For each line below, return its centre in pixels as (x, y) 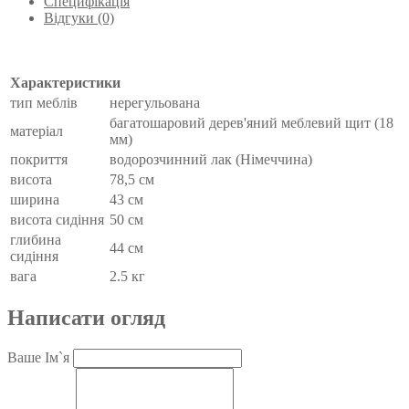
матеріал (37, 131)
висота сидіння (57, 219)
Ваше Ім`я (38, 357)
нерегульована (155, 102)
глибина (36, 239)
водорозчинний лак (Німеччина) (211, 159)
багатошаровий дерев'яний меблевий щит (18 (252, 122)
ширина (35, 199)
